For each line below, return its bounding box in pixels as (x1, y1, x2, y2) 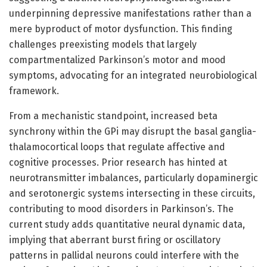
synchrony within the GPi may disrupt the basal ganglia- (9, 125, 256, 137)
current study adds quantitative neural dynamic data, (9, 218, 245, 230)
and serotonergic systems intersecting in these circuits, (9, 187, 255, 199)
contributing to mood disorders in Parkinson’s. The (9, 203, 234, 215)
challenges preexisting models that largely (9, 38, 197, 50)
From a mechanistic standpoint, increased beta (9, 110, 218, 122)
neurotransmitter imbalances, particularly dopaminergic (9, 172, 258, 184)
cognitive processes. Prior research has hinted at (9, 156, 227, 168)
